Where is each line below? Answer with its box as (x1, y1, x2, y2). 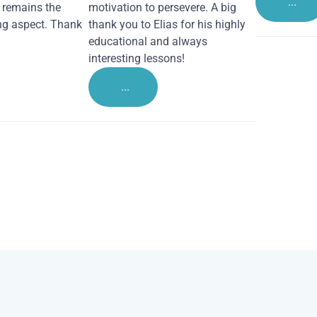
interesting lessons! (88, 51, 185, 65)
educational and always (88, 34, 207, 48)
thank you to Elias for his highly (88, 17, 246, 31)
